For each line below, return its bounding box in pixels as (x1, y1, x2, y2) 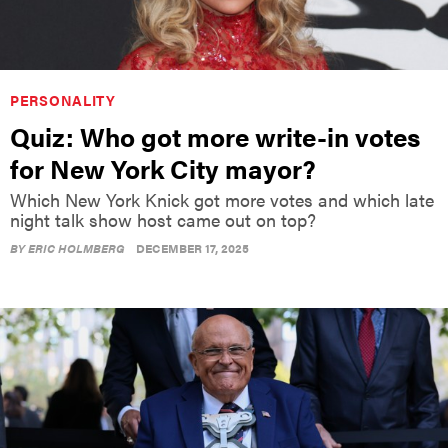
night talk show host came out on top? (10, 207, 316, 233)
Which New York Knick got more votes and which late (10, 187, 434, 213)
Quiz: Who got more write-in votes (10, 118, 420, 156)
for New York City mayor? (10, 150, 316, 188)
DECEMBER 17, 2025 (136, 239, 249, 258)
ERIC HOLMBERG (28, 239, 125, 258)
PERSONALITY (10, 90, 116, 111)
